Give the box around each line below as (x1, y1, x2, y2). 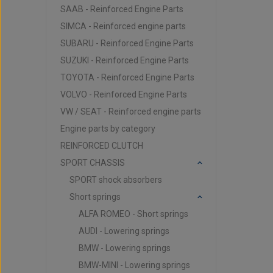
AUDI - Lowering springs (78, 226, 169, 236)
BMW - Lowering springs (78, 243, 171, 253)
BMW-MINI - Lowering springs (78, 260, 190, 270)
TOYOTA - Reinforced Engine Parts (60, 73, 194, 82)
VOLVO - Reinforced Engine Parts (60, 90, 187, 99)
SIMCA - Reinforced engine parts (60, 21, 186, 31)
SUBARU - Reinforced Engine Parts (60, 38, 194, 48)
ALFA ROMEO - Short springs (78, 209, 188, 219)
